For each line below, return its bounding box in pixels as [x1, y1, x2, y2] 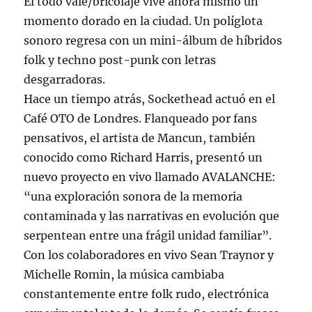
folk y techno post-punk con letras [24, 53, 217, 68]
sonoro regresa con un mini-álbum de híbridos [24, 33, 283, 48]
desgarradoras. [24, 72, 106, 87]
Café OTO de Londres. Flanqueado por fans [24, 111, 258, 126]
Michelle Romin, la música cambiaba [24, 267, 225, 282]
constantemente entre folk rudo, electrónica [24, 287, 270, 302]
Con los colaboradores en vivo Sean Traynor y [24, 248, 274, 263]
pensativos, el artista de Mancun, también [24, 131, 256, 146]
